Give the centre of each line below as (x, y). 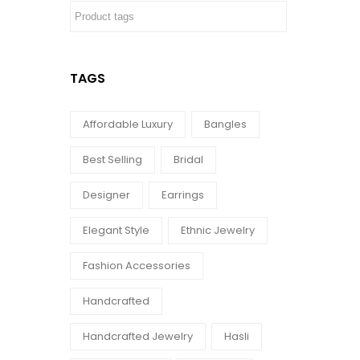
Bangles (225, 124)
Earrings (183, 195)
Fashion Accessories (137, 266)
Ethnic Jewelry (218, 230)
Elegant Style (116, 230)
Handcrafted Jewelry (138, 336)
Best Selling (112, 160)
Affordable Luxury (128, 124)
